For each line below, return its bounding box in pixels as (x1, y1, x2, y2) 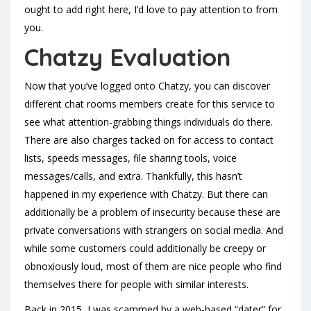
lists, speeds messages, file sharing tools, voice (24, 151, 237, 165)
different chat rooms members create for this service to (24, 97, 275, 110)
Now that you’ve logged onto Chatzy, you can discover (24, 79, 270, 92)
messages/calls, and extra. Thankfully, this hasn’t (24, 169, 242, 183)
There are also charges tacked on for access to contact (24, 133, 274, 146)
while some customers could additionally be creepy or (24, 242, 266, 255)
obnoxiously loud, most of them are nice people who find (24, 260, 282, 273)
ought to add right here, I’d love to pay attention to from (24, 3, 278, 16)
